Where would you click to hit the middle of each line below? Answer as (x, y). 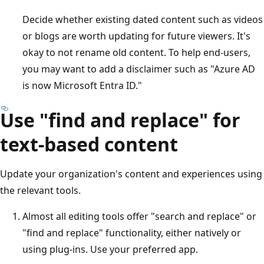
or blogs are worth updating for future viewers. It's (136, 36)
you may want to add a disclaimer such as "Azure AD (139, 69)
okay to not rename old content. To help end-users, (136, 52)
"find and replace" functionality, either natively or (132, 232)
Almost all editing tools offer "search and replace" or (139, 216)
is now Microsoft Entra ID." (82, 85)
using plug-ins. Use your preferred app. (110, 249)
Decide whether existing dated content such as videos (143, 19)
